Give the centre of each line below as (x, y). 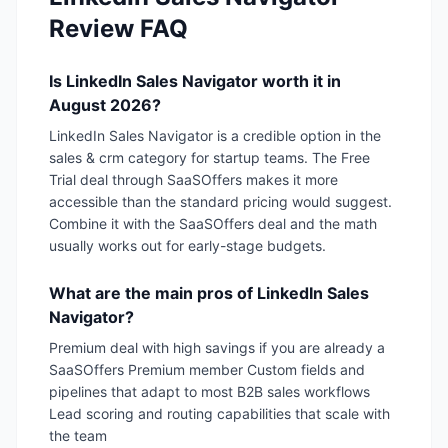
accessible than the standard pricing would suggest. (220, 202)
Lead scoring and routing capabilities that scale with (219, 414)
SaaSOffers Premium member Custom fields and (207, 370)
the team (78, 436)
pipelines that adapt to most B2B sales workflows (209, 392)
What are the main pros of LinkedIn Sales (209, 293)
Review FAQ (118, 29)
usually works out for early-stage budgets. (187, 246)
